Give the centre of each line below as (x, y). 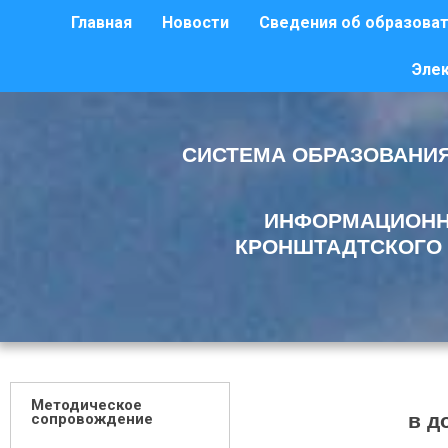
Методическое (86, 405)
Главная (102, 22)
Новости (196, 22)
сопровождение (92, 419)
